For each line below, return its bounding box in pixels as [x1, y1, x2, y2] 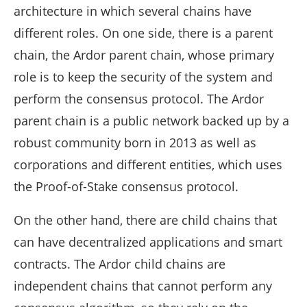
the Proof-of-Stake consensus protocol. [14, 178, 238, 195]
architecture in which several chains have [14, 3, 251, 20]
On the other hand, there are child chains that [14, 212, 277, 229]
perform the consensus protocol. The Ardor [14, 90, 264, 108]
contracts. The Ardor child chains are [14, 256, 225, 273]
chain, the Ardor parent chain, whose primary [14, 47, 274, 64]
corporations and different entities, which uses [14, 156, 282, 173]
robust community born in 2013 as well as [14, 134, 256, 151]
